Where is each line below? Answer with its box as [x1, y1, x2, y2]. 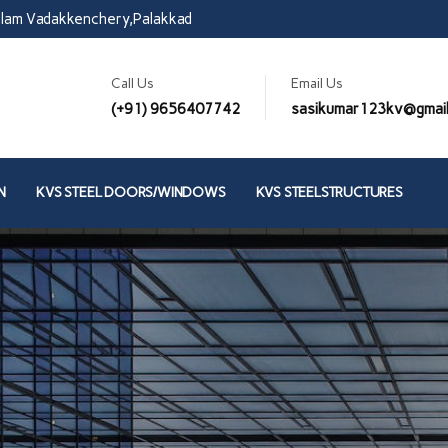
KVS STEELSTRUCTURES [255, 183, 403, 201]
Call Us [111, 75, 154, 93]
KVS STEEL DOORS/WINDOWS [36, 183, 226, 201]
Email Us [291, 75, 343, 93]
